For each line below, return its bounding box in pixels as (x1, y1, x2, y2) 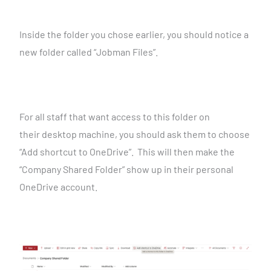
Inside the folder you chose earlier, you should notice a (19, 28, 249, 41)
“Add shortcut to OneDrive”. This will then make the (19, 146, 235, 158)
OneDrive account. (19, 181, 97, 193)
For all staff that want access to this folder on (19, 111, 210, 123)
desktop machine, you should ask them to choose (41, 128, 250, 140)
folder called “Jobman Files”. (39, 46, 158, 58)
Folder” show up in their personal (94, 163, 233, 175)
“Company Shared (19, 163, 95, 175)
